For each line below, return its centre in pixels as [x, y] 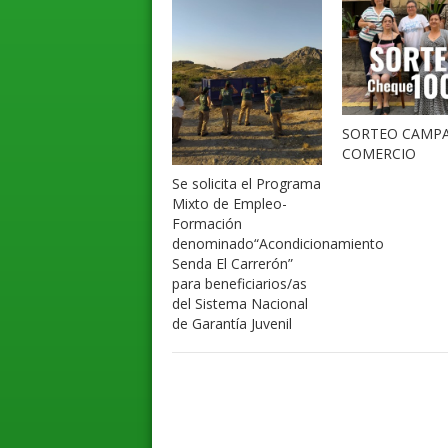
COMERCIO [378, 154]
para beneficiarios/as [239, 284]
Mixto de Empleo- [229, 204]
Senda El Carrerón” [232, 264]
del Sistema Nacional [240, 304]
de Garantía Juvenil [232, 324]
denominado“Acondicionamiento [278, 244]
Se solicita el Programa [246, 184]
